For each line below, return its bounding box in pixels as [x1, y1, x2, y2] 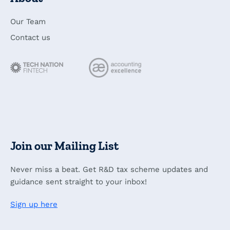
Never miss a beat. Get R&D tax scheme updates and [10, 165, 208, 175]
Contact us [10, 33, 50, 43]
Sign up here [10, 200, 57, 209]
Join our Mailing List [10, 139, 119, 154]
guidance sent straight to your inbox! [10, 177, 147, 187]
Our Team [10, 17, 46, 27]
